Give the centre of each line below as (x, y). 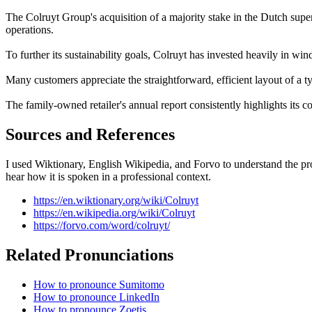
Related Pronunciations (89, 255)
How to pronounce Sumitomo (99, 284)
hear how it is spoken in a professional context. (108, 176)
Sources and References (90, 134)
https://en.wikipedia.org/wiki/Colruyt (114, 212)
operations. (30, 29)
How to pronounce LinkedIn (96, 297)
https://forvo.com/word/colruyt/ (102, 225)
